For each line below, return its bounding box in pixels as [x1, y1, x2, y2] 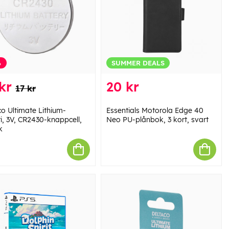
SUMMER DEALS [111, 58, 165, 67]
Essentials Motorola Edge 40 [106, 105, 203, 115]
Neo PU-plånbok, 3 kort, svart [106, 114, 209, 124]
